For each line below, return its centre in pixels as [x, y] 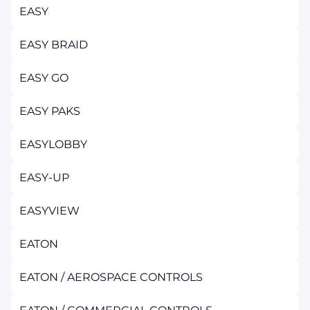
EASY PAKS [50, 111]
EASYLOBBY [53, 144]
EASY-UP [44, 177]
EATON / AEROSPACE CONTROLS [111, 277]
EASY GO [44, 78]
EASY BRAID [54, 45]
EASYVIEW [49, 211]
